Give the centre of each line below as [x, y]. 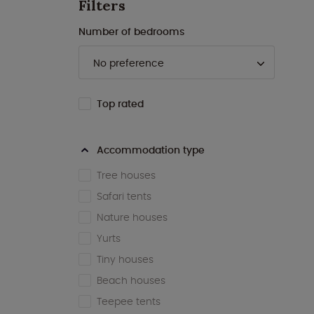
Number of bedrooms [131, 32]
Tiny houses [125, 260]
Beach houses [131, 281]
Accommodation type [151, 150]
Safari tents [124, 197]
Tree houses [126, 176]
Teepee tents [129, 302]
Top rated [120, 104]
